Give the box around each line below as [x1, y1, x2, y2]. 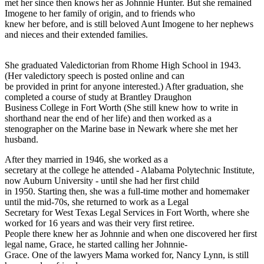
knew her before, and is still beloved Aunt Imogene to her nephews [5, 18, 253, 29]
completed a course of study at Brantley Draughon [5, 91, 192, 102]
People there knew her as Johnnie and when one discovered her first [5, 228, 257, 239]
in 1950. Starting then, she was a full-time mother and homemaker [5, 186, 249, 196]
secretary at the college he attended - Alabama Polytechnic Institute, [5, 164, 255, 175]
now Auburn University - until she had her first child [5, 175, 199, 186]
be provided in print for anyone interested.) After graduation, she [5, 81, 243, 91]
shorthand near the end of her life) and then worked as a [5, 113, 212, 123]
